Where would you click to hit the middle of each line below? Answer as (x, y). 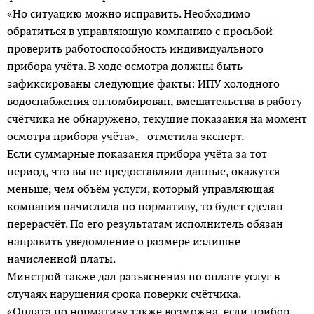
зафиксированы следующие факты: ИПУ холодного (143, 83)
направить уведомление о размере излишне (124, 241)
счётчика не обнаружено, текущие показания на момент (157, 118)
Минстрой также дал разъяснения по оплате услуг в (143, 276)
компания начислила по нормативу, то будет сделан (145, 206)
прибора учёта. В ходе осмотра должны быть (125, 66)
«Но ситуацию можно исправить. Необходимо (129, 13)
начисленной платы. (63, 259)
